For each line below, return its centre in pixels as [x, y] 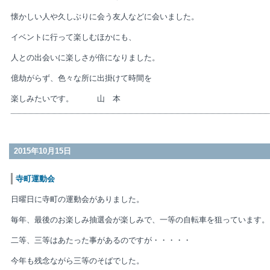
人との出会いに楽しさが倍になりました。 [85, 58]
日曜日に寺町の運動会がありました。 [77, 199]
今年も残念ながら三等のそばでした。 [77, 261]
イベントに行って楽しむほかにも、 [74, 37]
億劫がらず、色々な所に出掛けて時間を [81, 78]
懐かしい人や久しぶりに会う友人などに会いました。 [105, 17]
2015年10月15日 [42, 151]
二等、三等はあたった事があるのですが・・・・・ [101, 240]
